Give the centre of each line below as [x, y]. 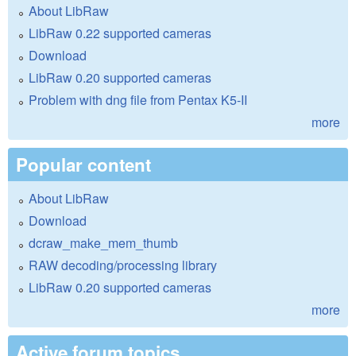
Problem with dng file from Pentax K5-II [138, 100]
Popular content [83, 165]
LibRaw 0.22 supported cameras [120, 33]
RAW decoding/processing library [123, 265]
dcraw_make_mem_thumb [103, 243]
